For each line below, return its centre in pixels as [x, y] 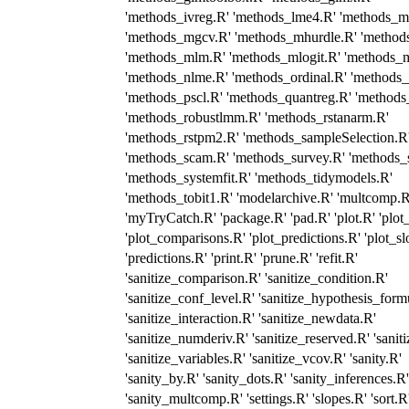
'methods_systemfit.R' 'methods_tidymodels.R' [259, 177]
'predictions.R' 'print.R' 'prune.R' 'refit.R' [241, 257]
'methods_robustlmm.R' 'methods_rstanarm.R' [257, 117]
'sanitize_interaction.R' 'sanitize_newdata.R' [251, 318]
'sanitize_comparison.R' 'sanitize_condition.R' [257, 278]
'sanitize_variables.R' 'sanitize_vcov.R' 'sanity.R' [263, 358]
